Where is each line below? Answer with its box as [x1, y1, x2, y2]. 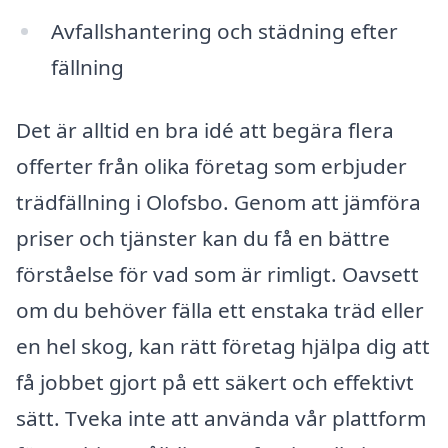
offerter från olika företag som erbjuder [16, 152, 407, 181]
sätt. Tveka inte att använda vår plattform [16, 404, 426, 433]
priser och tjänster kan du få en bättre [16, 224, 390, 253]
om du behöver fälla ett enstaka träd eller [16, 296, 424, 325]
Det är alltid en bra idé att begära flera [16, 116, 394, 145]
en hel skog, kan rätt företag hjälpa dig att [16, 332, 430, 361]
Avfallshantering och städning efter [50, 16, 398, 45]
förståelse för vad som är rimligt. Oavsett [16, 260, 419, 289]
